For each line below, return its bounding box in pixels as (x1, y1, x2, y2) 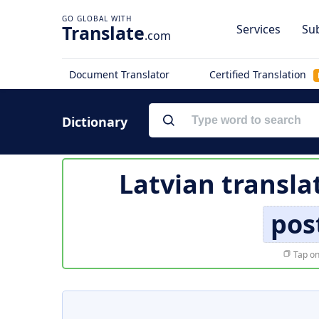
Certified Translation (209, 68, 309, 81)
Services (236, 21, 281, 37)
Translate (62, 21, 145, 45)
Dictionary (62, 113, 127, 130)
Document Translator (69, 68, 169, 81)
